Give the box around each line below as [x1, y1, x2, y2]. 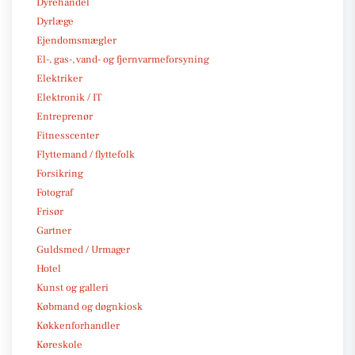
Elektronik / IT [36, 90, 101, 104]
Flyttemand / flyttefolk [36, 147, 135, 161]
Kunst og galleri [36, 281, 109, 294]
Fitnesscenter [36, 128, 99, 142]
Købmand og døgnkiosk [36, 300, 143, 313]
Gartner [36, 223, 71, 237]
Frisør [36, 204, 63, 218]
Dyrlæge [36, 14, 74, 28]
